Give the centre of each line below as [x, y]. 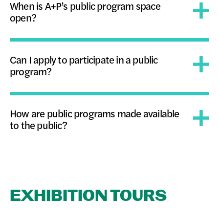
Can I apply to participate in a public [84, 59]
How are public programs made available [95, 113]
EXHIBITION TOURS [88, 196]
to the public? [38, 125]
